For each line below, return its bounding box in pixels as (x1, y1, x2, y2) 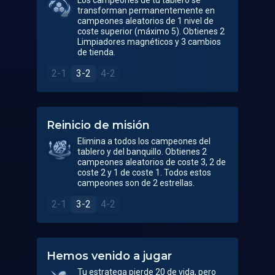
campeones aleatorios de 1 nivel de (77, 16, 214, 26)
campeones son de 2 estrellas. (77, 178, 195, 188)
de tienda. (77, 47, 115, 57)
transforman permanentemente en (77, 6, 215, 15)
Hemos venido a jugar (47, 249, 172, 263)
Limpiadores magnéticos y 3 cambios (77, 37, 221, 47)
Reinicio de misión (47, 118, 150, 132)
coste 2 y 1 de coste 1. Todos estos (77, 168, 211, 177)
